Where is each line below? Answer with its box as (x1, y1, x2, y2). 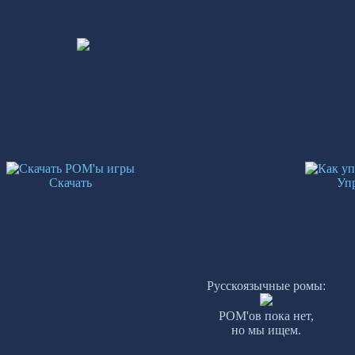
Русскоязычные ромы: (206, 278, 326, 292)
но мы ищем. (231, 323, 301, 337)
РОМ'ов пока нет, (218, 308, 314, 323)
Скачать (49, 175, 92, 189)
